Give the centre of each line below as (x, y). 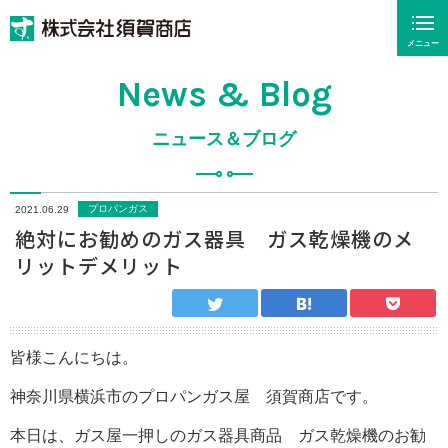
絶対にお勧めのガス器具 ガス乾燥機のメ (214, 238)
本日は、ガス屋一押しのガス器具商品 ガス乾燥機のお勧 (218, 435)
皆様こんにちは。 (74, 357)
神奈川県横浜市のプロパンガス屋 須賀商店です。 (194, 396)
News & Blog (224, 94)
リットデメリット (99, 265)
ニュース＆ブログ (224, 139)
